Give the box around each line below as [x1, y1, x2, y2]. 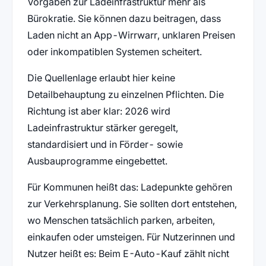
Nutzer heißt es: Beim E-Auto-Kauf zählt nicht [27, 247, 229, 259]
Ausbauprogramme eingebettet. [27, 154, 167, 167]
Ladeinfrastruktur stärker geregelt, [27, 121, 178, 134]
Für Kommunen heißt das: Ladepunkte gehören [27, 180, 232, 193]
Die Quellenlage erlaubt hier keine [27, 71, 175, 84]
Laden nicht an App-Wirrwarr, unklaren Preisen [27, 28, 235, 41]
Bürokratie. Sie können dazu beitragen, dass [27, 12, 221, 24]
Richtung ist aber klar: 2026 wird [27, 104, 170, 117]
